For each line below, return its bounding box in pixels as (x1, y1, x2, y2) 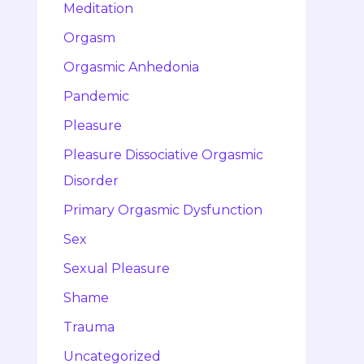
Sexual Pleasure (63, 261, 170, 277)
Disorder (63, 173, 119, 189)
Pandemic (63, 89, 129, 105)
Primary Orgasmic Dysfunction (63, 202, 262, 219)
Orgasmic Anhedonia (63, 59, 199, 76)
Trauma (63, 319, 115, 336)
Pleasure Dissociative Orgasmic (63, 147, 263, 163)
